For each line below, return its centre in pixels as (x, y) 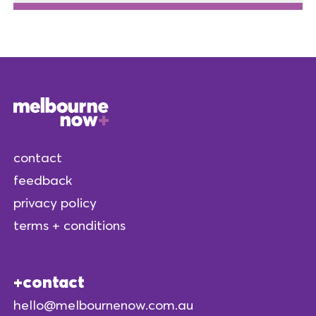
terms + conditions (69, 225)
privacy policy (55, 203)
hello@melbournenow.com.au (103, 304)
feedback (43, 180)
